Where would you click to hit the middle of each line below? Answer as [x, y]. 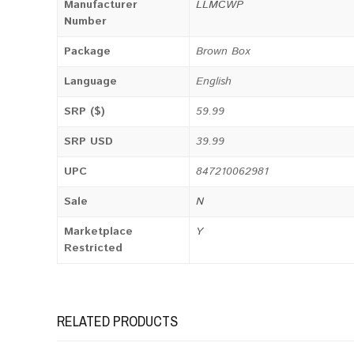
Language [90, 81]
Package [87, 51]
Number [85, 21]
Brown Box [223, 51]
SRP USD [88, 141]
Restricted [93, 248]
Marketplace [98, 232]
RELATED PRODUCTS [117, 321]
